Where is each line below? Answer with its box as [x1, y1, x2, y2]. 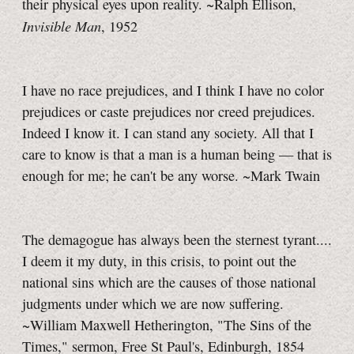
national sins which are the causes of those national [22, 273, 316, 292]
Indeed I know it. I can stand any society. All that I [22, 123, 314, 143]
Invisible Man [22, 16, 101, 36]
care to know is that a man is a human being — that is [22, 145, 332, 164]
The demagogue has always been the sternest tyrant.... [22, 230, 332, 250]
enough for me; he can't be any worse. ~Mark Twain [22, 166, 320, 186]
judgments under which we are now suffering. [22, 294, 284, 314]
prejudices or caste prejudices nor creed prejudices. [22, 102, 315, 122]
